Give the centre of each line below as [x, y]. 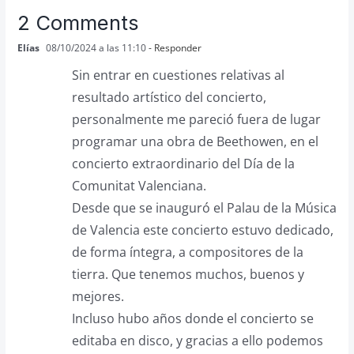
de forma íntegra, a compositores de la [187, 252]
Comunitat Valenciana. [139, 185]
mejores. [98, 296]
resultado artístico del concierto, [169, 97]
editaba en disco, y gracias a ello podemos [197, 340]
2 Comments [78, 22]
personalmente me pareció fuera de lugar [196, 119]
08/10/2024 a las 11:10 [94, 47]
